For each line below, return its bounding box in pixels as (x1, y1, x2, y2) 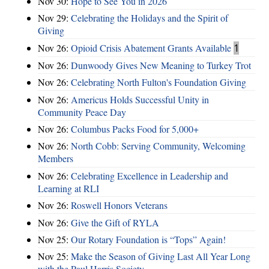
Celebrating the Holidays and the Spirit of (71, 11, 228, 25)
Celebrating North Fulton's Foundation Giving (71, 76, 246, 89)
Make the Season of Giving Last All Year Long (71, 250, 250, 263)
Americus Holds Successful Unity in (71, 92, 209, 106)
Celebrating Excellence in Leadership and (71, 169, 228, 182)
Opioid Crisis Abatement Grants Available (71, 41, 231, 54)
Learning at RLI (38, 181, 99, 195)
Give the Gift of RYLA (71, 216, 159, 229)
